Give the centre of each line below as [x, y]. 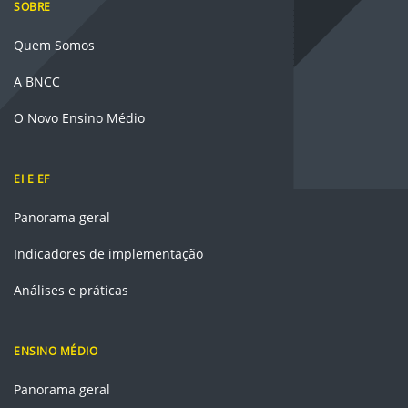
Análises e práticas [71, 290]
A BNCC [37, 81]
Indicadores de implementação [108, 253]
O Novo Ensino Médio [79, 117]
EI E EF [32, 178]
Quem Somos [54, 45]
